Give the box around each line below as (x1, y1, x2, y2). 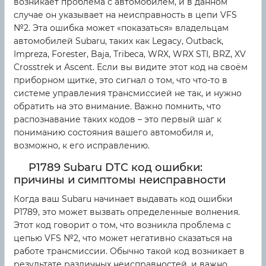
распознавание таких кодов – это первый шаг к (14, 114, 221, 125)
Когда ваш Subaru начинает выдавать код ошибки (14, 194, 233, 205)
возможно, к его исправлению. (14, 140, 150, 151)
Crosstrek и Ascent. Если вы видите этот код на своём (14, 62, 248, 73)
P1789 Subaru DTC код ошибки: (28, 161, 202, 175)
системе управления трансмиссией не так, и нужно (14, 88, 242, 99)
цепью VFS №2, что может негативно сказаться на (14, 233, 232, 244)
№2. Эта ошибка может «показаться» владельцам (14, 23, 229, 34)
